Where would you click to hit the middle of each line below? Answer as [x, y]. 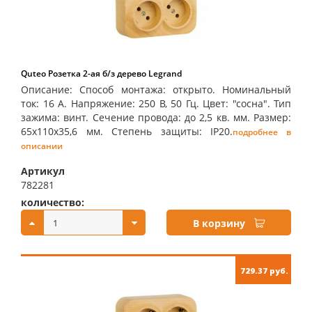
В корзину [219, 223]
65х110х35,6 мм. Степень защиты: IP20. [127, 131]
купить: [186, 202]
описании [42, 146]
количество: [53, 202]
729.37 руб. [264, 271]
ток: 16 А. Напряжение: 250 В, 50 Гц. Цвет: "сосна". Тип [156, 103]
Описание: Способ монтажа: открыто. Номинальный [156, 89]
